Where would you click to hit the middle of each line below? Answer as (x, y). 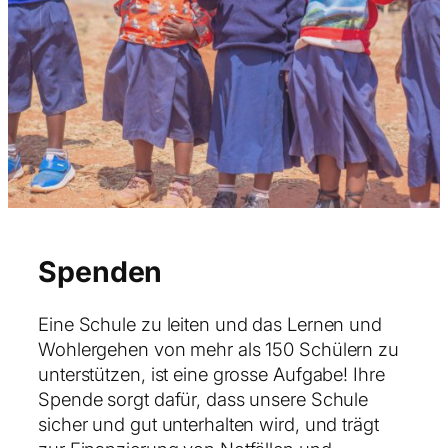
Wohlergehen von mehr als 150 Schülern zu (218, 349)
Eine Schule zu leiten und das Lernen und (210, 324)
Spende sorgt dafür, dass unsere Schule (203, 399)
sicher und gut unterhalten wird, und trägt (208, 424)
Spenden (100, 272)
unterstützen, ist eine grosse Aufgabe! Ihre (211, 374)
